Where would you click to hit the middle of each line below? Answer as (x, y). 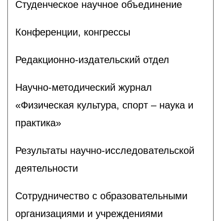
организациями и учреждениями (89, 213)
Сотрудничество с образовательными (101, 196)
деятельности (47, 168)
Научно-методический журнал (84, 87)
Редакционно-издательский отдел (92, 59)
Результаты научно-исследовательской (105, 150)
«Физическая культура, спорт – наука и (104, 105)
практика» (38, 123)
